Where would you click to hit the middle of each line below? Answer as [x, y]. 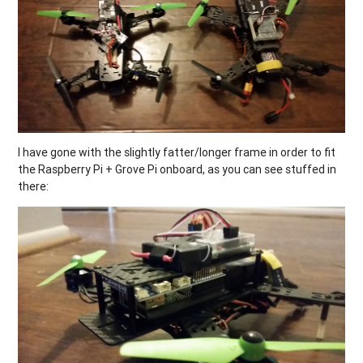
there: [34, 186]
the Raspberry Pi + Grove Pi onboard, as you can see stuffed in [177, 169]
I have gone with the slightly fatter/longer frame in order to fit [177, 152]
